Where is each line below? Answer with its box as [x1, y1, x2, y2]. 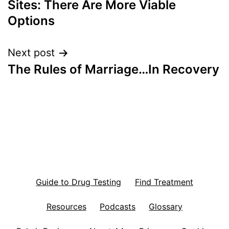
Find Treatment [134, 176, 193, 187]
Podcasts [100, 201, 135, 212]
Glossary [149, 201, 183, 212]
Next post [8, 47, 55, 59]
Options [8, 13, 55, 29]
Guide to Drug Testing [36, 176, 122, 187]
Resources [46, 201, 86, 212]
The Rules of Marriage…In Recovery [8, 62, 219, 77]
